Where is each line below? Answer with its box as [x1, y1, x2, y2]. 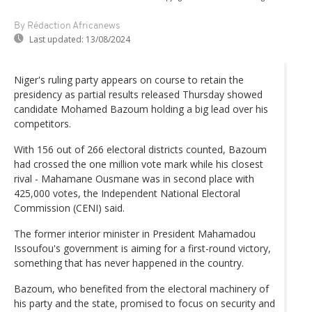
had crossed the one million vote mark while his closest [14, 157, 263, 171]
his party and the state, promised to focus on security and [14, 296, 275, 310]
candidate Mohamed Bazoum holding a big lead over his [14, 102, 268, 116]
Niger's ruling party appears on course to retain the [14, 72, 244, 86]
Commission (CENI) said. [14, 201, 125, 214]
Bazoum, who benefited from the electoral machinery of [14, 281, 269, 295]
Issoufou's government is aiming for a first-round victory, [14, 241, 271, 255]
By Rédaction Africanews [14, 20, 120, 31]
